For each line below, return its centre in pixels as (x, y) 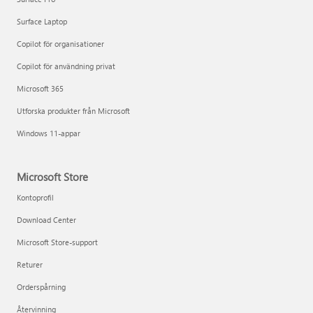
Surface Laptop (42, 21)
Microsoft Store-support (57, 242)
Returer (30, 264)
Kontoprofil (35, 197)
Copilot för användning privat (66, 66)
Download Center (46, 220)
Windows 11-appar (49, 133)
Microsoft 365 (40, 88)
